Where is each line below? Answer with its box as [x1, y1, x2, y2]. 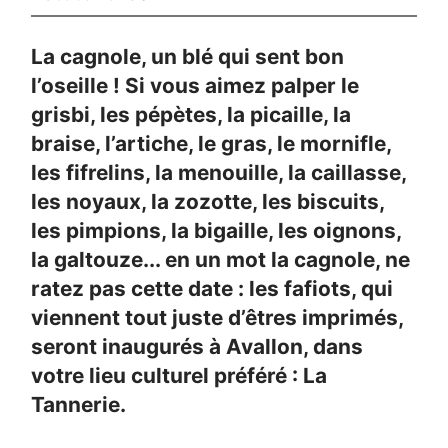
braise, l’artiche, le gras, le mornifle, [31, 130, 392, 156]
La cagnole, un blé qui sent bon [31, 43, 345, 69]
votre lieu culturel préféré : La [31, 362, 328, 388]
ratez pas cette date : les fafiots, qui [31, 275, 394, 301]
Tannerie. [31, 391, 127, 417]
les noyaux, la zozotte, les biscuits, [31, 188, 385, 214]
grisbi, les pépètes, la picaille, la [31, 101, 352, 127]
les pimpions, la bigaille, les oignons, [31, 217, 402, 243]
